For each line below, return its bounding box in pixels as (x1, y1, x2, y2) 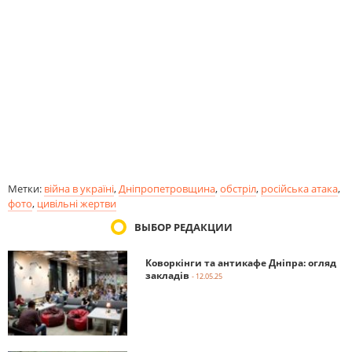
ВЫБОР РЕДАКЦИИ (134, 219, 233, 234)
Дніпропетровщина (119, 181, 215, 196)
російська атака (261, 181, 338, 196)
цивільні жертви (37, 196, 116, 211)
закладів (145, 268, 189, 282)
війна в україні (44, 181, 114, 196)
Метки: (8, 181, 44, 196)
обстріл (220, 181, 256, 196)
